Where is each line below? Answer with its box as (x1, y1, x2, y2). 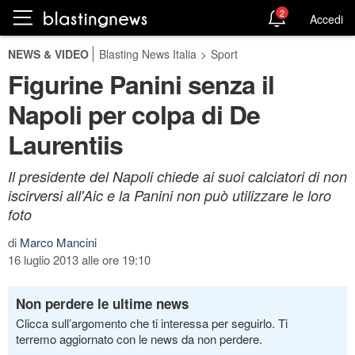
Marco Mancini (20, 234, 97, 250)
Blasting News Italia (99, 46, 197, 62)
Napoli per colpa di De (8, 96, 260, 132)
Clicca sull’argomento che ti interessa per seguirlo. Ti (16, 315, 288, 331)
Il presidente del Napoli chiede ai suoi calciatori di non (8, 166, 347, 186)
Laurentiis (8, 126, 123, 162)
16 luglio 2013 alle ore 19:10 (8, 251, 151, 268)
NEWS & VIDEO (8, 46, 89, 62)
